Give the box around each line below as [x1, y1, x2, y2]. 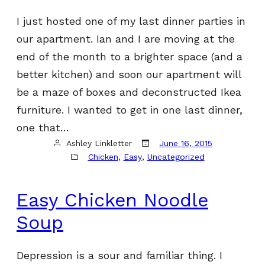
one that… [17, 121, 69, 134]
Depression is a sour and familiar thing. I [17, 249, 222, 262]
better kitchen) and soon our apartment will [17, 67, 241, 80]
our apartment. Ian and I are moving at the [17, 32, 235, 45]
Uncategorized [147, 151, 205, 161]
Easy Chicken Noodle [17, 189, 208, 212]
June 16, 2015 [159, 138, 213, 148]
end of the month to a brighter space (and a [17, 50, 243, 63]
